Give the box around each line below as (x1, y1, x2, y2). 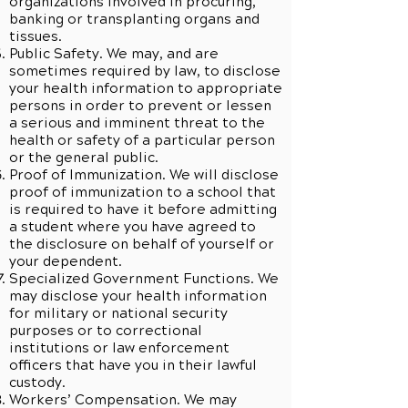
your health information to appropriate (9, 80, 282, 97)
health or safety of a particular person (9, 132, 275, 148)
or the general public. (9, 149, 158, 166)
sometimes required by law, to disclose (9, 63, 280, 79)
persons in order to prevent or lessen (9, 97, 271, 114)
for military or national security (9, 305, 228, 321)
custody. (9, 374, 66, 391)
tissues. (9, 28, 62, 45)
